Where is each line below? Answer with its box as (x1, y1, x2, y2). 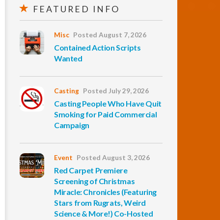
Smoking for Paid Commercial (54, 110, 157, 119)
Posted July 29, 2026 (83, 87, 149, 95)
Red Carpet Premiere (54, 165, 128, 175)
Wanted (54, 54, 82, 63)
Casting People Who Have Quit (54, 99, 162, 108)
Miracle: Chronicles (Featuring (54, 187, 157, 196)
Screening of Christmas (54, 176, 135, 186)
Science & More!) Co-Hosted (54, 209, 153, 218)
